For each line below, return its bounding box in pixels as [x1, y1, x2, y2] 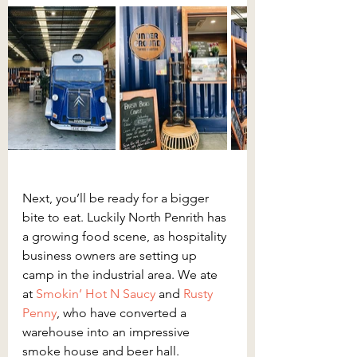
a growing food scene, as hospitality [22, 228, 229, 244]
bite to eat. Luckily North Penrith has [22, 209, 229, 225]
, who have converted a [57, 304, 190, 320]
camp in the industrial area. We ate [22, 266, 221, 282]
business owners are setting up [22, 247, 200, 263]
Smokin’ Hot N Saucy [36, 285, 155, 301]
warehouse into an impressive [22, 324, 193, 339]
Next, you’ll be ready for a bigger [22, 190, 212, 206]
